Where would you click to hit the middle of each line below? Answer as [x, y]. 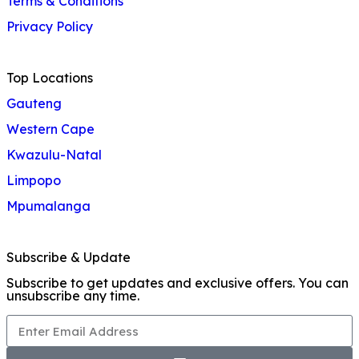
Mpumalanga [48, 206]
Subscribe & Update [69, 258]
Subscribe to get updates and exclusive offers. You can [177, 283]
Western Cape [50, 129]
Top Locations [50, 78]
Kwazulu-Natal [54, 155]
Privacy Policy [50, 27]
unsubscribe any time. [73, 296]
